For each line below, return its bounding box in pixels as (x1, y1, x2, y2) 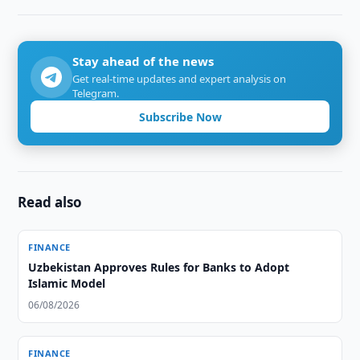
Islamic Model (28, 276, 106, 291)
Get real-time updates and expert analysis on (72, 72, 287, 86)
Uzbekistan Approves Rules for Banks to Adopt (28, 260, 290, 275)
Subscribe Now (138, 108, 222, 125)
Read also (18, 193, 83, 211)
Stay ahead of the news (72, 53, 215, 69)
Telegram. (72, 86, 120, 100)
